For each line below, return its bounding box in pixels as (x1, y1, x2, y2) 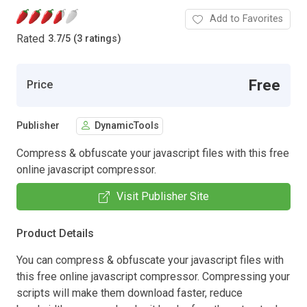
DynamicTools (95, 120, 159, 132)
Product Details (16, 226, 94, 240)
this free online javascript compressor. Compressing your (16, 269, 290, 283)
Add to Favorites (210, 12, 283, 25)
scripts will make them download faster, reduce (16, 286, 243, 299)
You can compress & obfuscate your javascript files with (16, 253, 284, 267)
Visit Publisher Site (116, 189, 209, 203)
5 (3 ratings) (65, 33, 121, 45)
